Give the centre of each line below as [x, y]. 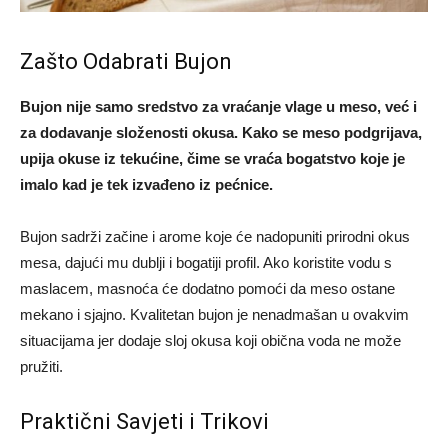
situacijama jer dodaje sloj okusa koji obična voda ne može [210, 341]
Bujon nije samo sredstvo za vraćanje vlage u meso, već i [218, 107]
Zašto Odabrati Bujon [126, 62]
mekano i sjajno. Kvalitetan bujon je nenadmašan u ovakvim [214, 315]
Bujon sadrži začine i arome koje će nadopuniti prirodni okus [215, 237]
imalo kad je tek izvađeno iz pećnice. [146, 185]
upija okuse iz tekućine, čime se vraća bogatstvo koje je [212, 159]
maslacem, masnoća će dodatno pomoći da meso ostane [207, 289]
